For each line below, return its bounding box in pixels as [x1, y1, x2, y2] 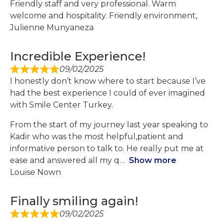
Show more [129, 156, 176, 166]
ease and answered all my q [10, 156, 119, 166]
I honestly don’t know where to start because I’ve [10, 76, 206, 86]
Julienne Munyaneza [10, 23, 94, 33]
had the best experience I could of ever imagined [10, 88, 205, 98]
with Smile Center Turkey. [10, 100, 113, 110]
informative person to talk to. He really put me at [10, 144, 204, 154]
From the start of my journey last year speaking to [10, 120, 208, 130]
